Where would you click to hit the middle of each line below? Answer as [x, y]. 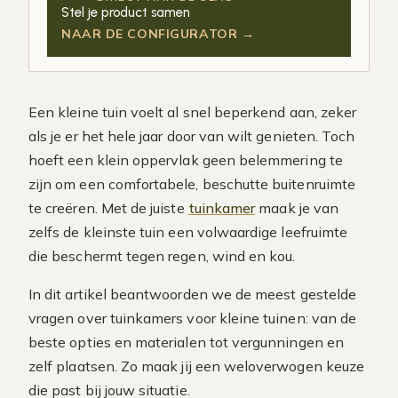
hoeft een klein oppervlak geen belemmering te [186, 160]
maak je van [297, 208]
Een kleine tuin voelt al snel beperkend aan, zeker [193, 112]
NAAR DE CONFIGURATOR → [158, 34]
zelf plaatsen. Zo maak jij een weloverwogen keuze [197, 366]
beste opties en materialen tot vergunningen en [186, 342]
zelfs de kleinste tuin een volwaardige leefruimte [188, 232]
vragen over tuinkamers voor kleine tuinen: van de [193, 318]
